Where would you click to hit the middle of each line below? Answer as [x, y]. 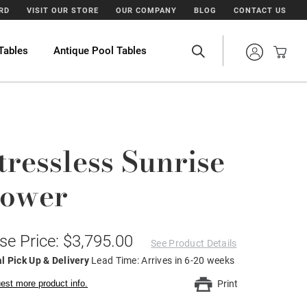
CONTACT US [260, 11]
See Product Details [194, 243]
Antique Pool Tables [100, 51]
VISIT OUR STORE [63, 11]
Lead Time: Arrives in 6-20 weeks [163, 260]
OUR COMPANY [147, 11]
